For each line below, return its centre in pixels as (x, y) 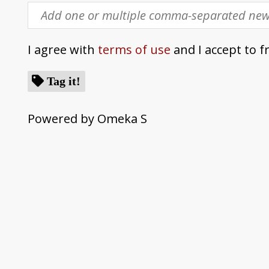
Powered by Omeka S (87, 118)
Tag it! (64, 81)
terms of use (134, 49)
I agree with (62, 49)
